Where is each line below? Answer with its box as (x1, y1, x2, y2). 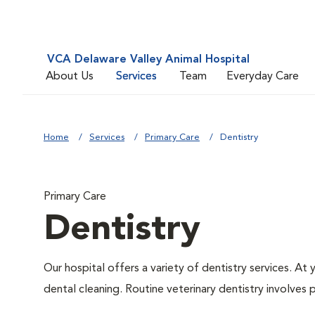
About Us (46, 70, 94, 82)
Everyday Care (226, 70, 299, 82)
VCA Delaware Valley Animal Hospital (47, 54, 250, 65)
